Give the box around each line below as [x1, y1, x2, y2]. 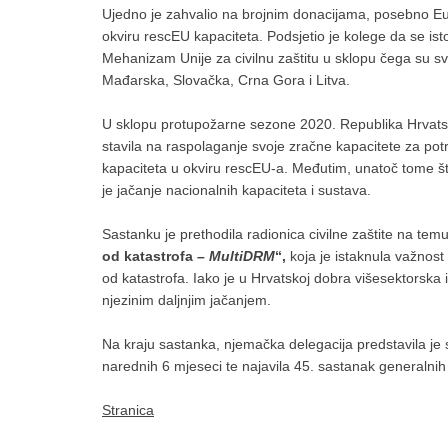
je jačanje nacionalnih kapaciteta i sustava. [102, 182, 371, 198]
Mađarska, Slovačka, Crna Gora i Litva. [102, 72, 350, 88]
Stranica [102, 402, 154, 418]
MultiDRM [209, 248, 275, 264]
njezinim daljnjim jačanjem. [102, 292, 271, 308]
